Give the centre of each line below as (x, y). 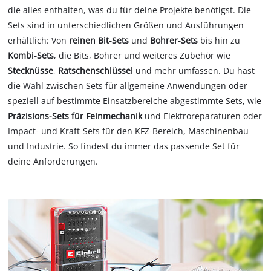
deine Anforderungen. (53, 162)
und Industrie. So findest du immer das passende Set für (124, 146)
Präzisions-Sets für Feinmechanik (75, 116)
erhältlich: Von (39, 41)
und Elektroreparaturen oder (202, 116)
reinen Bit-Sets (99, 41)
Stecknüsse (31, 71)
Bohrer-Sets (174, 41)
